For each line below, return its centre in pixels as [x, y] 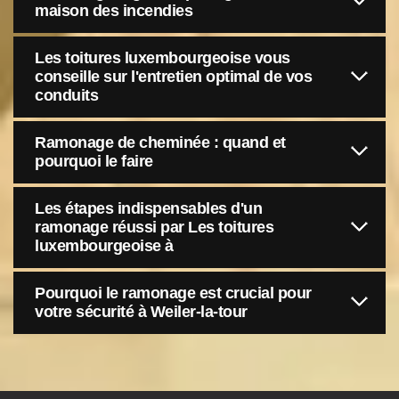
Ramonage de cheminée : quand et [160, 142]
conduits [66, 95]
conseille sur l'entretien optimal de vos [173, 77]
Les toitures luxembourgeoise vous [163, 58]
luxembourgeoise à [104, 246]
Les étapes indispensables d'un [148, 208]
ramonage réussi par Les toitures [154, 227]
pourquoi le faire [94, 161]
